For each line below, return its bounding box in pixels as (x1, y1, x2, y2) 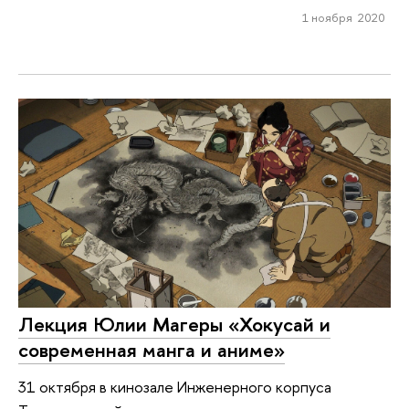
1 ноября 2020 (301, 9, 385, 26)
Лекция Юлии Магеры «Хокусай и (18, 310, 330, 339)
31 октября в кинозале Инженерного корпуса (18, 375, 331, 397)
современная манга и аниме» (18, 336, 285, 364)
